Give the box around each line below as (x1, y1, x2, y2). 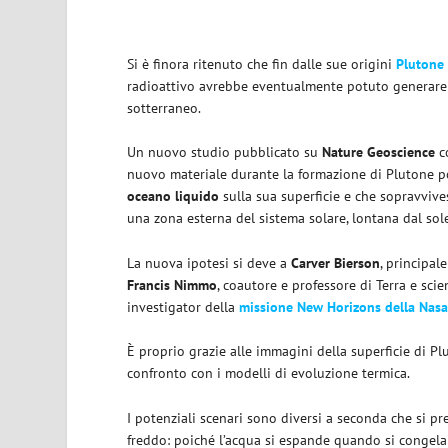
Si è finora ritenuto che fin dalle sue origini (127, 55, 397, 73)
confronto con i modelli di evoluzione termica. (127, 364, 410, 383)
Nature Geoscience (322, 143, 436, 162)
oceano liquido (127, 187, 220, 206)
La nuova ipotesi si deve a (127, 253, 292, 272)
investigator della (127, 297, 240, 316)
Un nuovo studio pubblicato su (127, 143, 323, 162)
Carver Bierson (291, 253, 381, 272)
